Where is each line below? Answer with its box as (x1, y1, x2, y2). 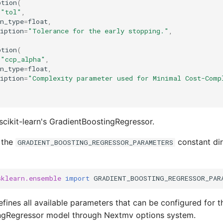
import (65, 174, 90, 183)
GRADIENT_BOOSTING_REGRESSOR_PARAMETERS (17, 137, 173, 147)
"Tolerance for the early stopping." (28, 26, 169, 36)
